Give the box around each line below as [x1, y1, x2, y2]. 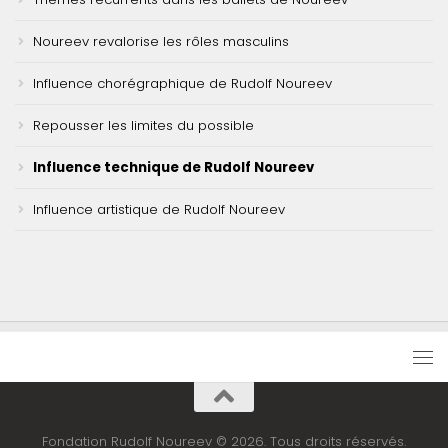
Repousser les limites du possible [33, 115, 254, 135]
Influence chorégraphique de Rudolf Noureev [33, 73, 332, 93]
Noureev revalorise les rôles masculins [33, 31, 289, 51]
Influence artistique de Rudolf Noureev [33, 199, 285, 219]
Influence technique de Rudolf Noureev [33, 157, 314, 177]
